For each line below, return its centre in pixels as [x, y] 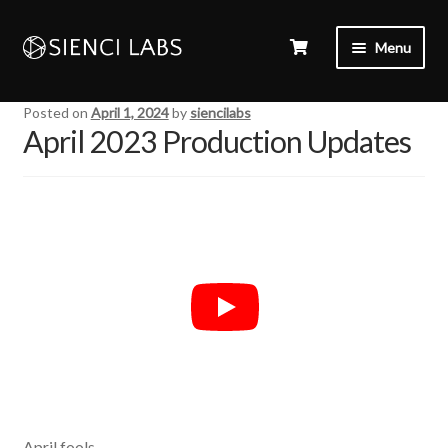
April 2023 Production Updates [216, 141]
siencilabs [220, 113]
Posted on [56, 113]
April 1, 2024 [129, 113]
